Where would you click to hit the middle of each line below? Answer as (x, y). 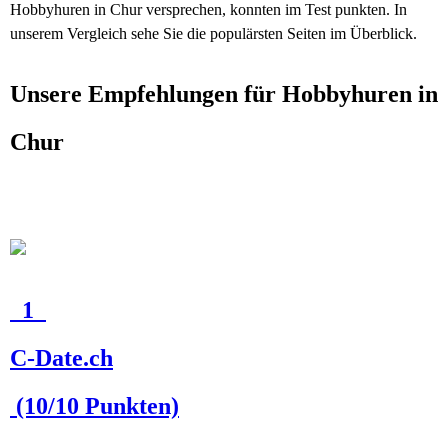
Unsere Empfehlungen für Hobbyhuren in (224, 94)
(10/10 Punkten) (94, 406)
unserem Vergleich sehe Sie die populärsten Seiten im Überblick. (213, 33)
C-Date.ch (61, 358)
